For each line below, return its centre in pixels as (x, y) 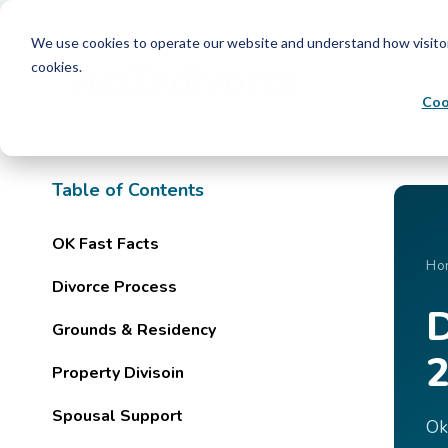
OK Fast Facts (105, 244)
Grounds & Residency (134, 330)
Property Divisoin (118, 373)
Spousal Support (117, 416)
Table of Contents (128, 190)
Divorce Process (114, 287)
